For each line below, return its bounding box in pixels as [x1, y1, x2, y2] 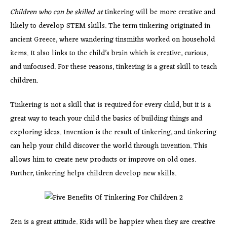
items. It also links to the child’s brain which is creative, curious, [10, 47, 208, 60]
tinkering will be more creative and [103, 6, 215, 19]
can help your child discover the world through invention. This [10, 139, 207, 153]
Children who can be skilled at [10, 6, 103, 19]
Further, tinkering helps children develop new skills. [10, 167, 176, 180]
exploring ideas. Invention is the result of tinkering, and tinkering [10, 126, 216, 139]
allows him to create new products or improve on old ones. [10, 153, 196, 166]
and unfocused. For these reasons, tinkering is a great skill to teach [10, 60, 217, 73]
